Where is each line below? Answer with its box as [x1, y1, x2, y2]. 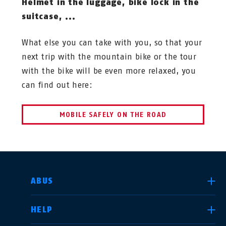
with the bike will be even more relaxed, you [22, 66, 196, 76]
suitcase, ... [22, 12, 76, 22]
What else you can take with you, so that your [22, 38, 202, 48]
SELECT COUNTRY [21, 176, 93, 186]
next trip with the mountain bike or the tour [22, 52, 197, 62]
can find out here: [22, 80, 93, 90]
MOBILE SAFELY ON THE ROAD [59, 110, 167, 120]
